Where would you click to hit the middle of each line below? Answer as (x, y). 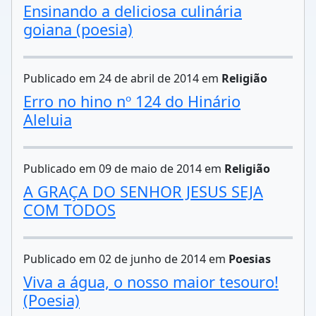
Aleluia (48, 120)
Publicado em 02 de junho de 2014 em (126, 259)
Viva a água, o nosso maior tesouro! (151, 282)
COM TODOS (69, 210)
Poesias (250, 259)
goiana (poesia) (78, 29)
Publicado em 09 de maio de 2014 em (124, 169)
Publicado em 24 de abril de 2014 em (122, 78)
